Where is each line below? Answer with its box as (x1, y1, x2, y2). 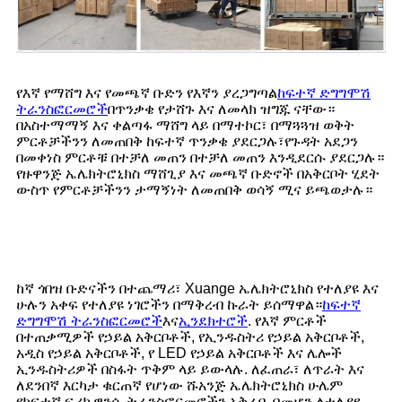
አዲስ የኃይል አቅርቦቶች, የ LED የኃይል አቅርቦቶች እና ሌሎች (16, 345, 342, 361)
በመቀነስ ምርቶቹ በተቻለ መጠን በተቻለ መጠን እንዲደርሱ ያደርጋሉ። (16, 149, 384, 165)
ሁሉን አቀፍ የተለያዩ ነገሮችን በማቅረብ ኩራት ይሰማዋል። (16, 296, 322, 312)
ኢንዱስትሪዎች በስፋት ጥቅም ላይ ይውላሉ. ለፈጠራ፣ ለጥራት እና (16, 361, 364, 377)
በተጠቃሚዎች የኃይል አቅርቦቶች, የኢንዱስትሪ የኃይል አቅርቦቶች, (16, 328, 364, 345)
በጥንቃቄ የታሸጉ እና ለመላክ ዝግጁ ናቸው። (108, 100, 335, 117)
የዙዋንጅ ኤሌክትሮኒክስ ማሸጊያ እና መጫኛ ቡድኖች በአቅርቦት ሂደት (16, 165, 380, 181)
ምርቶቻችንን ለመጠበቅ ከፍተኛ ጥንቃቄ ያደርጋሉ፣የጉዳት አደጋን (16, 133, 358, 149)
